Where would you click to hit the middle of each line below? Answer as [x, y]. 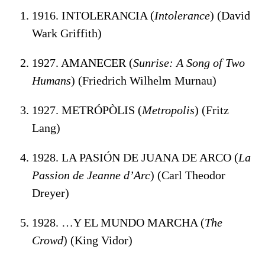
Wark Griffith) [67, 33]
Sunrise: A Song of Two [189, 62]
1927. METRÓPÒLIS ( [87, 110]
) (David [230, 15]
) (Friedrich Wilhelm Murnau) [144, 80]
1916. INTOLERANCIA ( [93, 15]
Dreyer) [51, 193]
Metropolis [168, 110]
